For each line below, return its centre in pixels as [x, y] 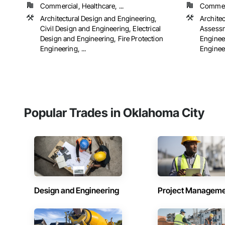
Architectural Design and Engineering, [99, 19]
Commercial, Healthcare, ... [82, 6]
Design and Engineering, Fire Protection [102, 39]
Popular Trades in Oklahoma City [114, 113]
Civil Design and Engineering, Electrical [100, 29]
